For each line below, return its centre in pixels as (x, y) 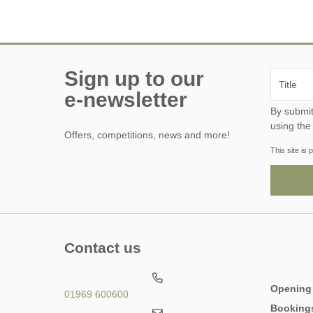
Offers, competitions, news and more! (147, 134)
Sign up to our (134, 78)
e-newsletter (126, 99)
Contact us (103, 247)
